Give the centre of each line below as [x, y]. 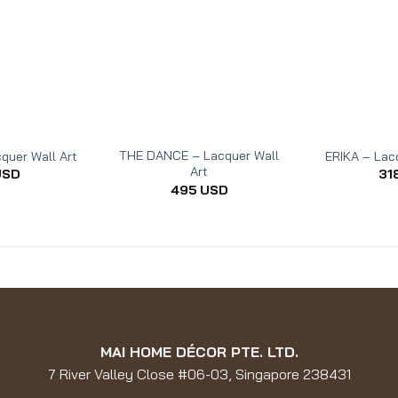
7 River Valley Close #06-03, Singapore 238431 [199, 374]
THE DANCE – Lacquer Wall [199, 156]
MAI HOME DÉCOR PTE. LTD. [199, 351]
